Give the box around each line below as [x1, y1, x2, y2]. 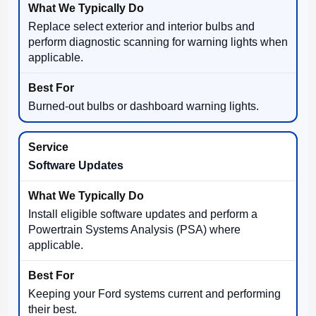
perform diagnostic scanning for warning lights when [28, 35, 288, 48]
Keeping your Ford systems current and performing [28, 287, 281, 300]
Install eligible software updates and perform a [28, 207, 257, 220]
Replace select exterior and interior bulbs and [28, 20, 255, 32]
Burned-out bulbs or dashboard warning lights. [28, 99, 259, 112]
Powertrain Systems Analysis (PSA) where [28, 223, 241, 236]
